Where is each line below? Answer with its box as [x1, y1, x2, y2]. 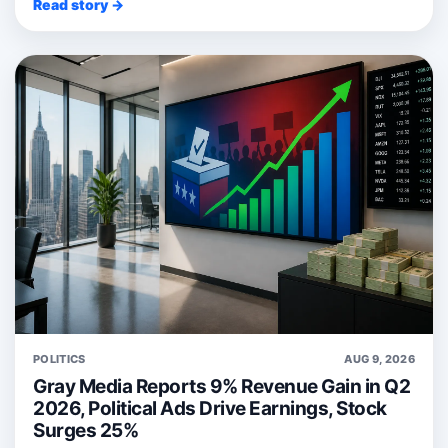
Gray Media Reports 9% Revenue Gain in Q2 [33, 374, 410, 398]
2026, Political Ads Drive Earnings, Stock [33, 396, 387, 420]
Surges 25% [33, 418, 138, 442]
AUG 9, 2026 [344, 351, 415, 366]
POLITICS [33, 351, 86, 366]
